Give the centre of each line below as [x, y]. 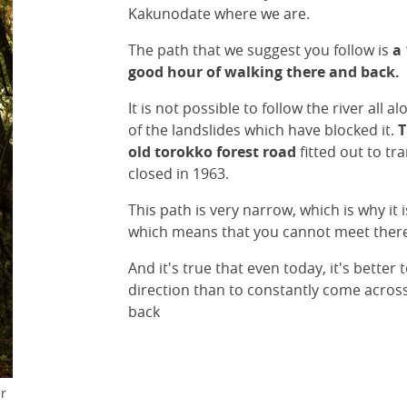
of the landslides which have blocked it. [263, 130]
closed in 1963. [178, 174]
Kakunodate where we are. [218, 14]
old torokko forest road [212, 152]
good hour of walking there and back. [263, 72]
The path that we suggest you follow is [260, 50]
